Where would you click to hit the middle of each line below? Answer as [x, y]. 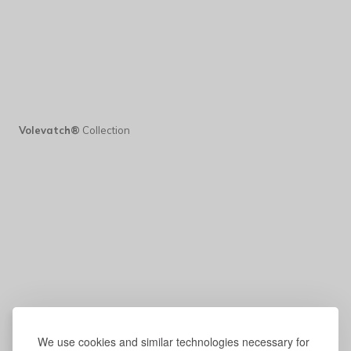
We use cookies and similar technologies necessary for [174, 342]
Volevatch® [49, 130]
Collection [105, 130]
